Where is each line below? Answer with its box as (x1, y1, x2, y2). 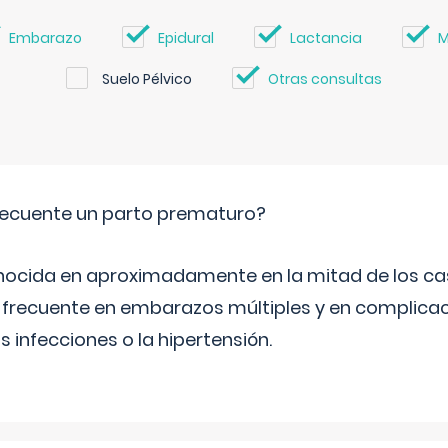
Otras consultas (268, 69, 382, 89)
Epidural (158, 28, 214, 48)
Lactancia (290, 28, 362, 48)
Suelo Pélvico (102, 69, 192, 89)
